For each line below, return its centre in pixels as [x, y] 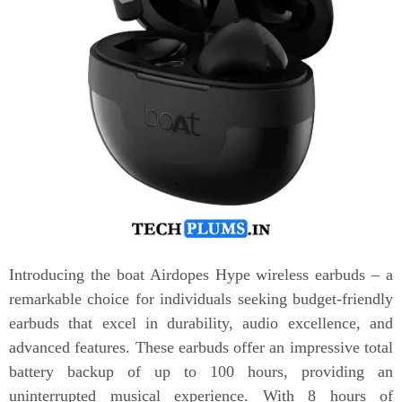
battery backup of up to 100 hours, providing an [201, 372]
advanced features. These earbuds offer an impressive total [201, 348]
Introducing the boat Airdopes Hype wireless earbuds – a [201, 275]
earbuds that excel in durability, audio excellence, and [201, 323]
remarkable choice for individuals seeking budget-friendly [201, 299]
